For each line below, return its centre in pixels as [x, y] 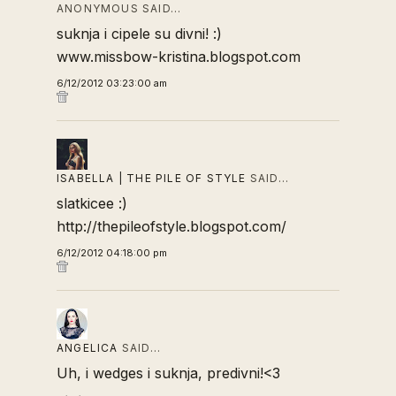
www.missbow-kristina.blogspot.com [179, 56]
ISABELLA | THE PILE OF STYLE [152, 178]
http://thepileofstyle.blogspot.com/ [171, 226]
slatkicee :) [92, 203]
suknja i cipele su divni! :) [139, 33]
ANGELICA [88, 347]
